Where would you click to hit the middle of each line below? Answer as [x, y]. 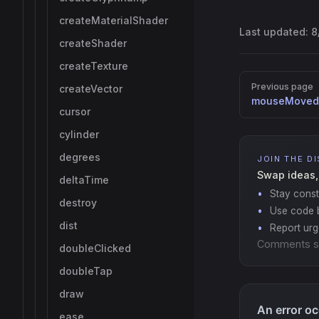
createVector [91, 89]
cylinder [79, 134]
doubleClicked [95, 248]
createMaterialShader [114, 20]
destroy [78, 203]
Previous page [282, 87]
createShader [93, 43]
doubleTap [86, 271]
